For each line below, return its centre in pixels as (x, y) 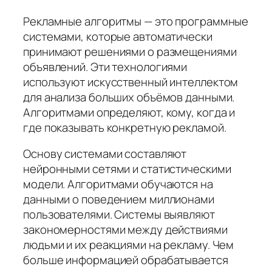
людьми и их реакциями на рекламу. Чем (129, 245)
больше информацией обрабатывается (126, 260)
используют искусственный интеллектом (131, 82)
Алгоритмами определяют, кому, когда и (129, 112)
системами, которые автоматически (118, 36)
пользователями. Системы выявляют (119, 215)
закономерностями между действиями (125, 230)
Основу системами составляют (105, 154)
